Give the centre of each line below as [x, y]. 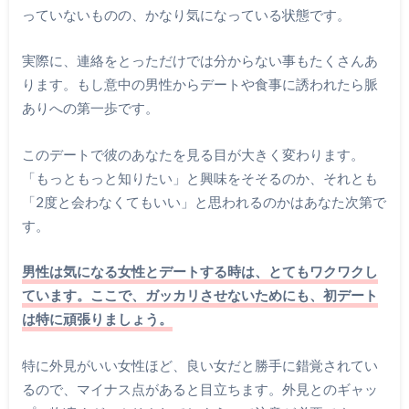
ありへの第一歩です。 [90, 108]
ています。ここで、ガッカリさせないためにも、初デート [199, 295]
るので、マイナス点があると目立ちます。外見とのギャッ [199, 388]
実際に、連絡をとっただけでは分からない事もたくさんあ [199, 61]
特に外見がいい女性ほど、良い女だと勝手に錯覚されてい [199, 365]
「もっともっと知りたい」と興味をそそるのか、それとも [199, 178]
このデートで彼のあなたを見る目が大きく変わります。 [193, 154]
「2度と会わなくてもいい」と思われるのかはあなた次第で [204, 201]
